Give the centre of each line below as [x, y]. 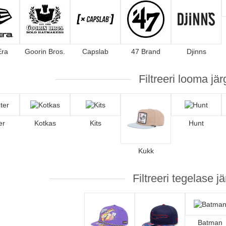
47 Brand [146, 51]
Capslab [95, 51]
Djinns [196, 51]
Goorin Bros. [45, 51]
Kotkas [45, 123]
